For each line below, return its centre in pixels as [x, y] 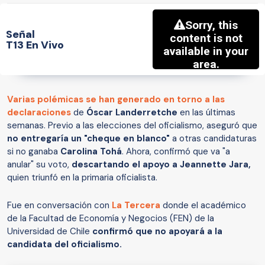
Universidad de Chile [50, 232]
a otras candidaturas [213, 139]
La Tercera [136, 206]
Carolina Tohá [91, 152]
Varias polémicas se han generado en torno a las [116, 100]
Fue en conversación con [59, 206]
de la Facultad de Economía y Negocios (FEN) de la [111, 219]
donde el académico [203, 206]
